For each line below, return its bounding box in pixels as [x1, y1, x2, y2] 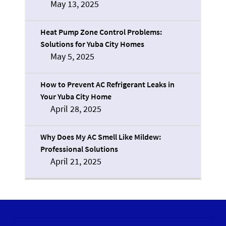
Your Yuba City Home [40, 91, 111, 102]
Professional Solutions [40, 144, 118, 154]
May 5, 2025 [50, 50, 94, 63]
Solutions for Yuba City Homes [40, 39, 144, 49]
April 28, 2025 [50, 103, 101, 115]
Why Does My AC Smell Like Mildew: [40, 132, 161, 142]
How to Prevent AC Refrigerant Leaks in [40, 79, 175, 90]
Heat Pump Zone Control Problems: [40, 27, 162, 37]
